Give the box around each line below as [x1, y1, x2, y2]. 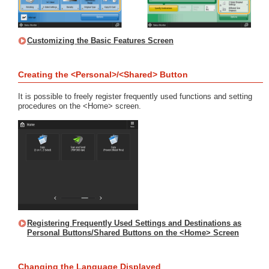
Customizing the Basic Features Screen [27, 36, 174, 46]
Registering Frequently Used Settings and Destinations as [27, 219, 241, 228]
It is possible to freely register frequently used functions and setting [18, 92, 252, 101]
